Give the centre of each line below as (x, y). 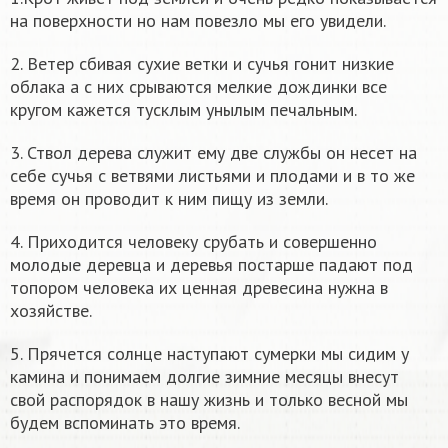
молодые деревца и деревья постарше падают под (211, 265)
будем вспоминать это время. (127, 423)
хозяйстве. (53, 311)
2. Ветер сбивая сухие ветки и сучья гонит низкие (202, 64)
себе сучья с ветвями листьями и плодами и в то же (212, 176)
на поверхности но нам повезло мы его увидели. (200, 21)
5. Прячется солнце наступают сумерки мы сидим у (209, 354)
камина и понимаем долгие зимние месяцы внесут (204, 377)
